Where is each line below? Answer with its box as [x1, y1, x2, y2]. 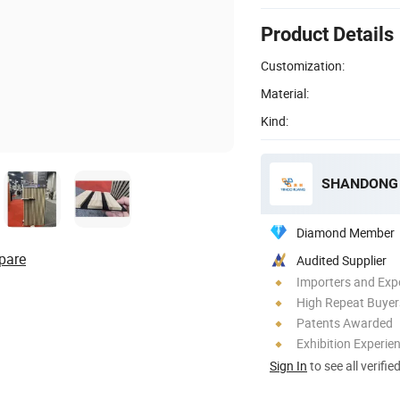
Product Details [261, 22, 394, 46]
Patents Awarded [296, 313, 393, 331]
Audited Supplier [296, 251, 387, 269]
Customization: [261, 56, 345, 74]
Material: [261, 84, 309, 102]
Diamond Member [296, 223, 395, 241]
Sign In [270, 356, 307, 374]
